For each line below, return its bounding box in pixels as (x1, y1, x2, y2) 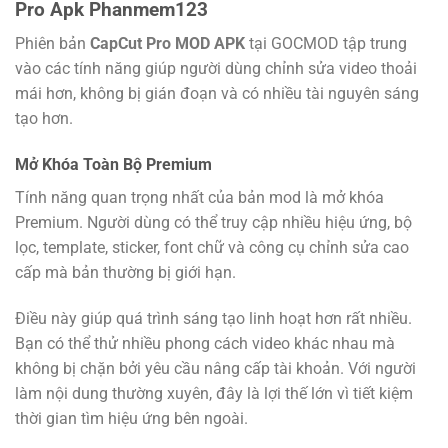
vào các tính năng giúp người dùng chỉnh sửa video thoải (15, 59, 417, 79)
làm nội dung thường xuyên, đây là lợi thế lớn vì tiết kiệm (15, 383, 413, 403)
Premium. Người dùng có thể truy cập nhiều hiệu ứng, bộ (15, 213, 412, 233)
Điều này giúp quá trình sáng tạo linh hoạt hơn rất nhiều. (15, 308, 412, 328)
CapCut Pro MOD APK (90, 34, 249, 54)
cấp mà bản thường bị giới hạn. (15, 263, 236, 283)
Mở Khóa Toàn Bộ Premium (15, 155, 212, 175)
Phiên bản (15, 34, 90, 54)
